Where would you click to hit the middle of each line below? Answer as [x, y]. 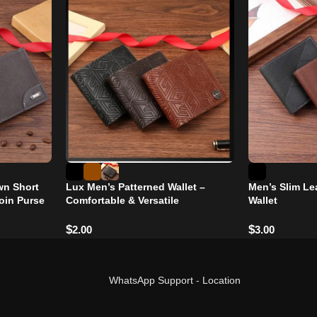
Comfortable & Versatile [122, 201]
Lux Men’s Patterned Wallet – [136, 187]
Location [221, 280]
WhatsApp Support [151, 280]
